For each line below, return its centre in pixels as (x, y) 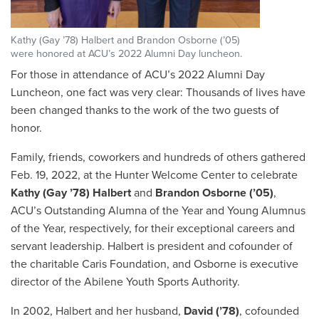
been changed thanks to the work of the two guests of (145, 110)
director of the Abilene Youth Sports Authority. (125, 282)
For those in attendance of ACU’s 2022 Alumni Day (138, 74)
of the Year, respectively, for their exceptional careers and (153, 228)
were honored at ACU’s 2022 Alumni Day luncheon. (126, 53)
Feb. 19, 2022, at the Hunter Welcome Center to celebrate (154, 175)
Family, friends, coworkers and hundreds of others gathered (158, 157)
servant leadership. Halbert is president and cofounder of (152, 246)
